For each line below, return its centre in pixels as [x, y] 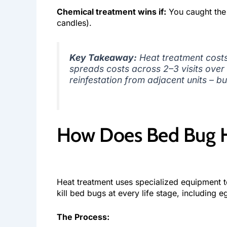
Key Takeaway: [103, 57]
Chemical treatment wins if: [111, 12]
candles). [74, 23]
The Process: [83, 217]
